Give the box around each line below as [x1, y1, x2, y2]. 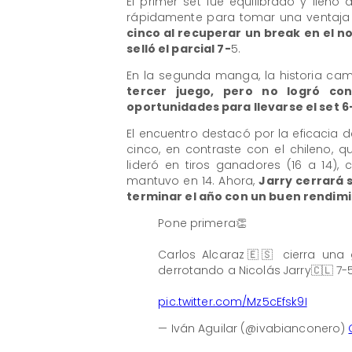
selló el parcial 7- [126, 41, 231, 57]
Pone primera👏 [158, 214, 247, 231]
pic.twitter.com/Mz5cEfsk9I [158, 293, 307, 310]
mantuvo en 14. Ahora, [126, 173, 259, 189]
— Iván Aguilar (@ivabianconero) [158, 320, 349, 336]
